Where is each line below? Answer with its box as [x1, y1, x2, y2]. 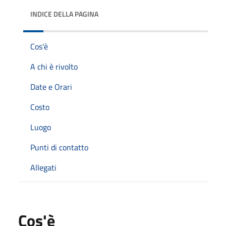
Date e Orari [30, 80, 72, 93]
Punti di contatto [30, 141, 88, 153]
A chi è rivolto [30, 60, 78, 73]
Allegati [30, 161, 56, 174]
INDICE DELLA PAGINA [30, 8, 98, 19]
